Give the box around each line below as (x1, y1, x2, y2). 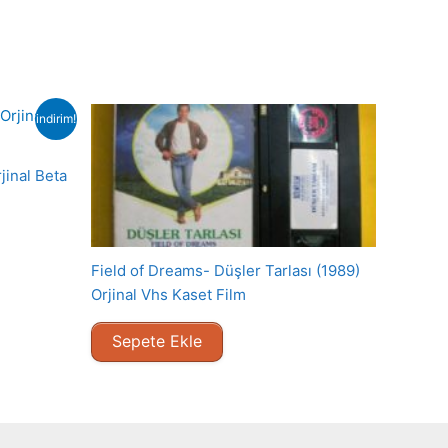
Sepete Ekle (112, 331, 202, 352)
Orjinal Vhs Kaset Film (91, 284, 246, 304)
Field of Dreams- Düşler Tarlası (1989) (91, 260, 360, 280)
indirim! (36, 111, 76, 127)
